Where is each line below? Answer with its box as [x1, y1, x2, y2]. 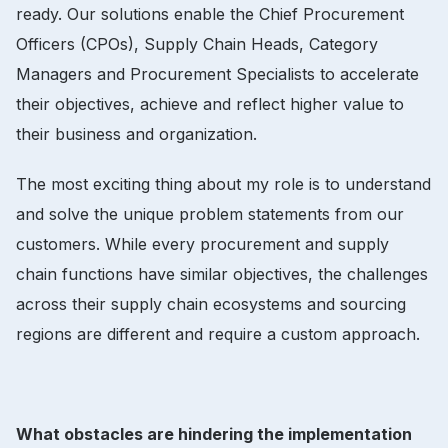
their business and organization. [16, 123, 257, 144]
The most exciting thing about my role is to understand [16, 173, 431, 194]
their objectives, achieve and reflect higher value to [16, 93, 404, 114]
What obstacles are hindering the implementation [16, 423, 412, 444]
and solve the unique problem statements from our [16, 203, 404, 224]
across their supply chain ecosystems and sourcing [16, 293, 406, 314]
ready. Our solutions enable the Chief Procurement [16, 3, 404, 24]
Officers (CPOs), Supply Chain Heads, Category [16, 33, 378, 54]
